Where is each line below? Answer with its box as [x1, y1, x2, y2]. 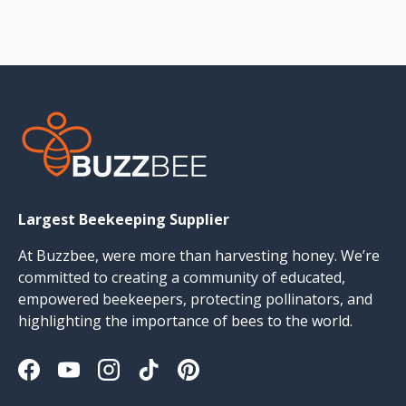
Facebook [27, 369, 93, 390]
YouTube [67, 369, 130, 390]
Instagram [107, 369, 179, 390]
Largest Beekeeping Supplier [18, 208, 229, 229]
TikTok [147, 369, 197, 390]
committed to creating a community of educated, [18, 266, 345, 287]
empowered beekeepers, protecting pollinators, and [18, 288, 372, 309]
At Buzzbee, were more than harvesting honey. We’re [18, 245, 380, 266]
